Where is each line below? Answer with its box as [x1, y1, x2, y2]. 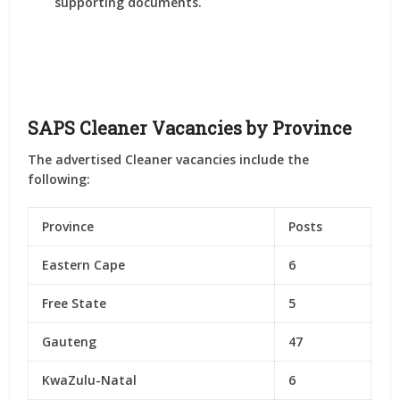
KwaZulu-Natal [42, 371, 137, 388]
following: [28, 171, 91, 187]
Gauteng [42, 333, 97, 350]
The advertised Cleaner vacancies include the [28, 151, 310, 168]
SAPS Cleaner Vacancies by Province [28, 116, 353, 139]
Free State [42, 295, 107, 312]
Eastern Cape [42, 256, 126, 273]
